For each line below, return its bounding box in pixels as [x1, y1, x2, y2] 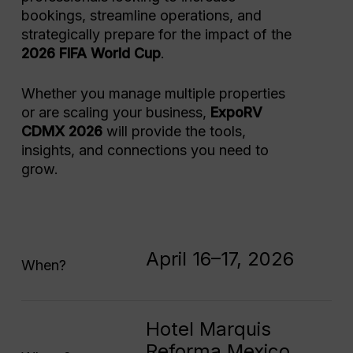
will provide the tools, [102, 123, 246, 140]
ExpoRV [210, 104, 262, 121]
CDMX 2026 [20, 123, 102, 140]
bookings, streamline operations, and [20, 7, 262, 24]
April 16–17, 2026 [145, 247, 294, 270]
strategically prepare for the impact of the [20, 26, 292, 43]
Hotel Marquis [145, 317, 271, 340]
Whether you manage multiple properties [20, 85, 285, 102]
